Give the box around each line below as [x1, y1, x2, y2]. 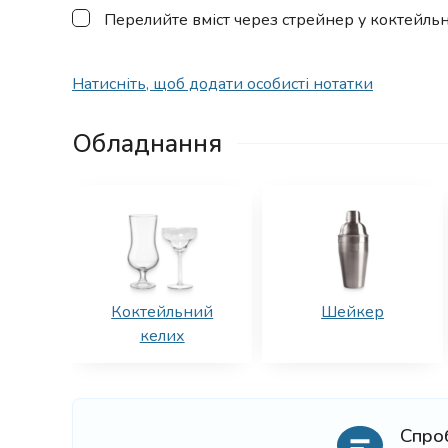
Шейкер [321, 300, 385, 323]
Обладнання [72, 125, 222, 161]
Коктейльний [111, 300, 214, 323]
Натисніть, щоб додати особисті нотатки [72, 73, 373, 96]
